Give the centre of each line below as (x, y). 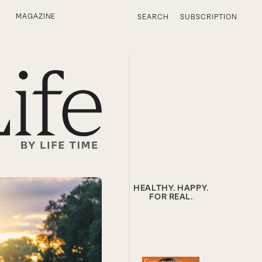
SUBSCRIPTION (209, 17)
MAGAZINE (36, 16)
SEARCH (153, 17)
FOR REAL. (171, 197)
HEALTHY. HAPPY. (171, 188)
